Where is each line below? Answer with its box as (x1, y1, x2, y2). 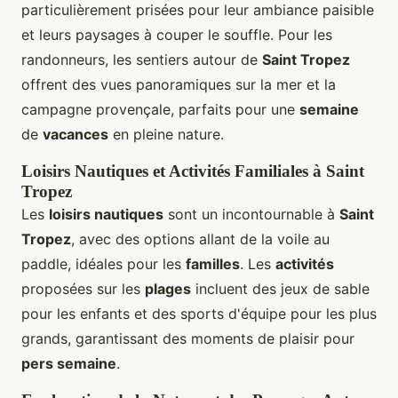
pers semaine (21, 354, 116, 372)
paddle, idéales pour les (21, 254, 186, 273)
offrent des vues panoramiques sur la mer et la (21, 75, 336, 93)
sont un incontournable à (163, 204, 339, 223)
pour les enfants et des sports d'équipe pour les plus (21, 304, 377, 322)
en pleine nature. (108, 124, 224, 143)
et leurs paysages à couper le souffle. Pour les (21, 25, 332, 44)
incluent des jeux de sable (191, 279, 370, 298)
